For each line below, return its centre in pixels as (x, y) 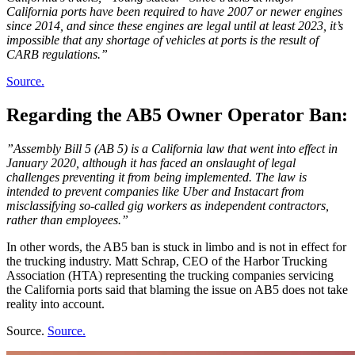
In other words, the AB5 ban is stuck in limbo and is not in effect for (176, 246)
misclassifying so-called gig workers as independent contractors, (168, 205)
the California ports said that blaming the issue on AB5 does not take (177, 289)
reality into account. (55, 303)
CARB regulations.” (57, 55)
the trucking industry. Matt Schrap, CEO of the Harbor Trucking (167, 261)
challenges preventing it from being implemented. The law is (157, 177)
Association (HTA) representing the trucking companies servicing (170, 275)
